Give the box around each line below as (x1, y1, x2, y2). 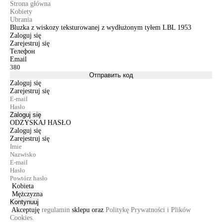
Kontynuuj (10, 198, 39, 206)
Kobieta (12, 182, 34, 190)
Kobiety (10, 8, 32, 15)
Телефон (10, 48, 35, 55)
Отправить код (89, 71, 133, 79)
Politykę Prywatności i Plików (106, 206, 191, 214)
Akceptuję (11, 206, 42, 214)
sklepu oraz (70, 206, 106, 214)
